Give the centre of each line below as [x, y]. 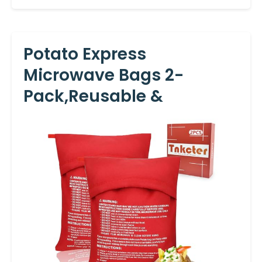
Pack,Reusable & [93, 96]
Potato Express [85, 54]
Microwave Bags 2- [104, 75]
